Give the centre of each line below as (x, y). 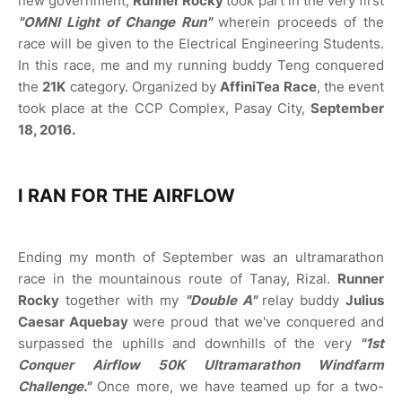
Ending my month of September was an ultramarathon (201, 257)
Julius (365, 300)
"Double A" (223, 300)
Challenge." (54, 386)
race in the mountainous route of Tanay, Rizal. (178, 279)
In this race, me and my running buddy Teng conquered (201, 65)
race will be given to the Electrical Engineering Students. (201, 44)
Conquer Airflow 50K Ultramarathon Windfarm (201, 365)
